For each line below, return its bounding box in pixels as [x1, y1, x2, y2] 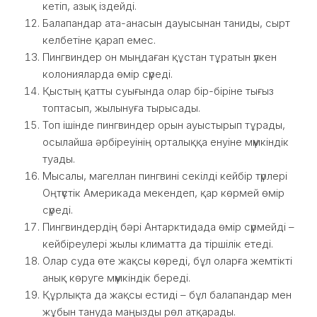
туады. [42, 152, 75, 166]
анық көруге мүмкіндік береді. [42, 271, 190, 284]
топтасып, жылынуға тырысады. [42, 101, 200, 115]
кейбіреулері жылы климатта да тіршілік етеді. [42, 237, 273, 250]
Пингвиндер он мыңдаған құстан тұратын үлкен [42, 50, 277, 64]
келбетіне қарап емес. [42, 33, 156, 47]
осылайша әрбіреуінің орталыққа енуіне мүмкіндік [42, 135, 289, 149]
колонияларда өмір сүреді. [42, 67, 173, 81]
